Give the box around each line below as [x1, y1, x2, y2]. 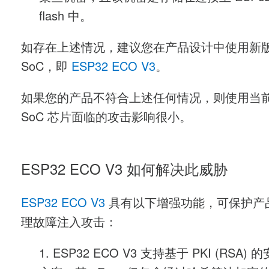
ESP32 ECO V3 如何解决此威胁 [21, 163, 228, 179]
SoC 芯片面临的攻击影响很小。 [21, 112, 192, 125]
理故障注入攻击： [21, 217, 117, 230]
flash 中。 [39, 11, 92, 24]
